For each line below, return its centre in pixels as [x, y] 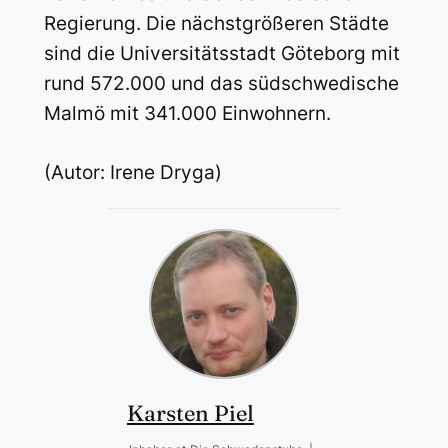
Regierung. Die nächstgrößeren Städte [216, 24]
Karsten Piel [190, 412]
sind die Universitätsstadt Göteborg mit [221, 54]
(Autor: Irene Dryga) [132, 172]
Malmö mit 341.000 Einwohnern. [187, 114]
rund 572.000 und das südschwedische [221, 84]
